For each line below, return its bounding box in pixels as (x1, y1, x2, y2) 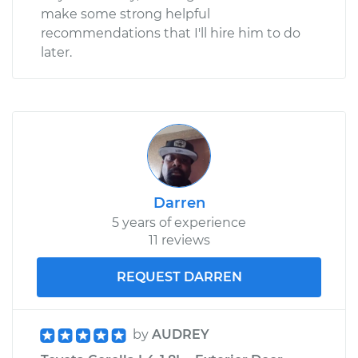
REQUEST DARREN (116, 268, 242, 284)
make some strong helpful (41, 6, 210, 22)
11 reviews (148, 232, 210, 248)
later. (41, 44, 72, 60)
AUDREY (152, 326, 209, 342)
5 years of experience (112, 214, 246, 230)
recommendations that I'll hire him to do (41, 25, 300, 41)
